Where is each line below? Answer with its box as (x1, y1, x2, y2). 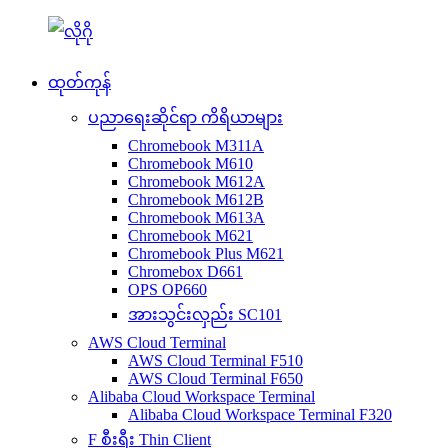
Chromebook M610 (128, 155, 253, 172)
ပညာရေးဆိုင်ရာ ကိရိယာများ (88, 109, 283, 126)
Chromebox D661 (128, 263, 243, 280)
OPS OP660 (128, 281, 207, 298)
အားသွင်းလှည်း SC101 (128, 306, 282, 323)
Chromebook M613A (128, 209, 265, 226)
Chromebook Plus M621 (128, 245, 284, 262)
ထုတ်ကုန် (48, 74, 111, 91)
